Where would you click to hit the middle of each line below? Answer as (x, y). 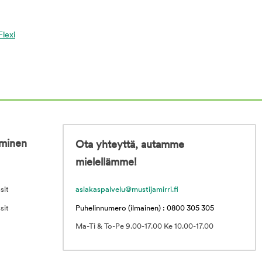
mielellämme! (106, 163)
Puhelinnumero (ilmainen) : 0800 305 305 (145, 208)
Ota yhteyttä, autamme (130, 145)
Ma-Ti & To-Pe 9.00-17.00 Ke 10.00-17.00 (144, 226)
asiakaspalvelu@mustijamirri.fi (127, 189)
